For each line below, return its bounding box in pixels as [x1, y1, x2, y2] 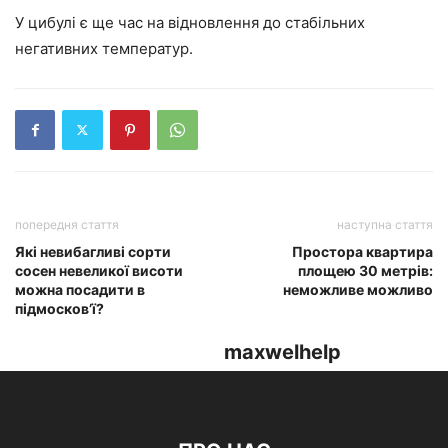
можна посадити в [15, 280, 145, 298]
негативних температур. [15, 38, 193, 58]
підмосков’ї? [15, 299, 104, 317]
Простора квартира [292, 242, 433, 260]
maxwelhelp [224, 339, 341, 364]
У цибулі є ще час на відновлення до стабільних [15, 12, 365, 32]
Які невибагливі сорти [15, 242, 171, 260]
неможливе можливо [283, 280, 433, 298]
